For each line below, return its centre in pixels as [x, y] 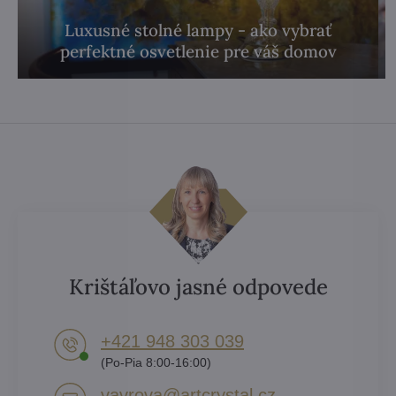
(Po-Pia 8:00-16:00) [156, 362]
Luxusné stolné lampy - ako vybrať [198, 30]
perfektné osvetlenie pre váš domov [198, 51]
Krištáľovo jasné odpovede [198, 286]
